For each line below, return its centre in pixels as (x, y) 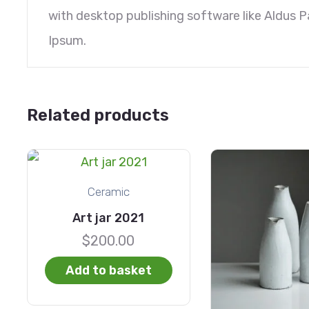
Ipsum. (67, 40)
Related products (98, 115)
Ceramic (108, 191)
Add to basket (108, 270)
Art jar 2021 (109, 218)
